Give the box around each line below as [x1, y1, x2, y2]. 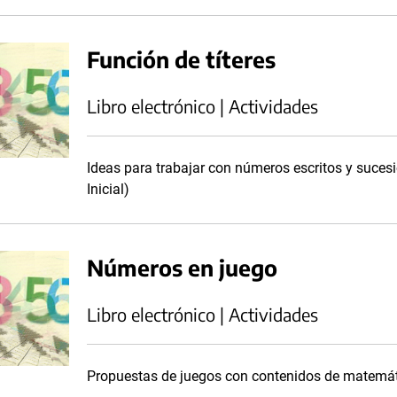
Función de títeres [87, 45, 276, 73]
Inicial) [87, 181, 129, 198]
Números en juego [87, 253, 277, 281]
